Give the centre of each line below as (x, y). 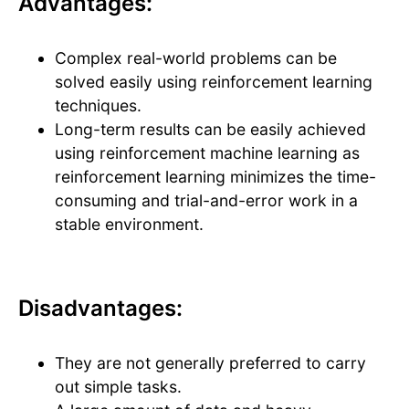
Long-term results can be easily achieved (210, 130)
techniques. (98, 106)
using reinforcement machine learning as (207, 153)
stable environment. (129, 225)
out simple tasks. (118, 387)
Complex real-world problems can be (196, 58)
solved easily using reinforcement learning (214, 82)
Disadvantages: (100, 309)
